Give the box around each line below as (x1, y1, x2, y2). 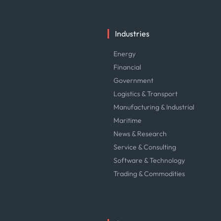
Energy (113, 49, 136, 58)
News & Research (113, 129, 167, 138)
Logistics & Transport (113, 89, 178, 98)
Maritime (113, 116, 142, 125)
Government (113, 76, 154, 85)
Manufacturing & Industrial (113, 103, 195, 111)
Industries (115, 29, 150, 38)
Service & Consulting (113, 143, 177, 151)
